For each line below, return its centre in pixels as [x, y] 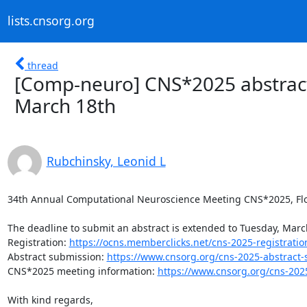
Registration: [38, 242]
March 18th [65, 105]
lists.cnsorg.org [51, 21]
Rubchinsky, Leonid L [106, 161]
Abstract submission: [57, 256]
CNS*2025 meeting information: [82, 271]
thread [43, 65]
